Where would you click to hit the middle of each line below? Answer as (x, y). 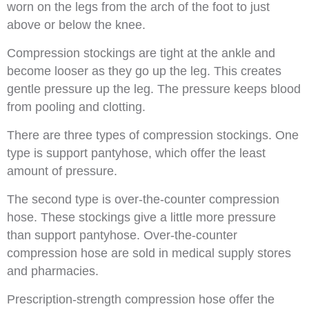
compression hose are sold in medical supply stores (149, 253)
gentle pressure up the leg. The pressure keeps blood (154, 89)
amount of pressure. (62, 171)
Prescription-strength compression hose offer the (141, 299)
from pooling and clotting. (76, 107)
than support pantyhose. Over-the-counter (122, 235)
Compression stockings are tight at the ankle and (141, 53)
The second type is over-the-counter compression (143, 199)
